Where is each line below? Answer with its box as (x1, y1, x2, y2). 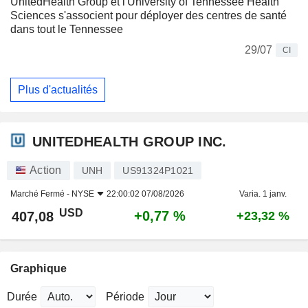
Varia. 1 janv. (239, 189, 287, 199)
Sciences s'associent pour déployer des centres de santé (10, 10, 287, 22)
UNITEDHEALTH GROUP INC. (32, 133, 227, 149)
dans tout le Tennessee (10, 23, 123, 36)
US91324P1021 (122, 165, 194, 177)
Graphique (10, 263, 67, 275)
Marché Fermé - (10, 189, 71, 199)
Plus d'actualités (18, 83, 98, 96)
